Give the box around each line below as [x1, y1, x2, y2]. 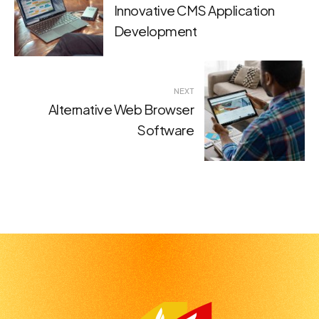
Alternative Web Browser [48, 101, 194, 118]
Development [113, 23, 197, 40]
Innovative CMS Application [113, 2, 275, 19]
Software [137, 122, 194, 139]
